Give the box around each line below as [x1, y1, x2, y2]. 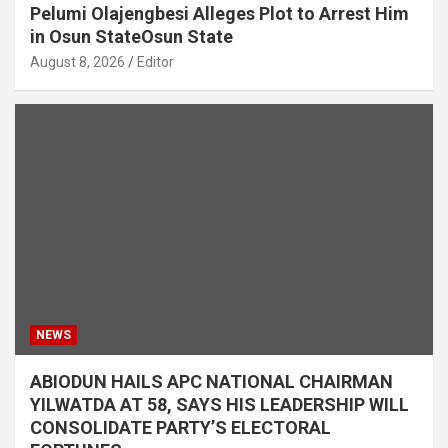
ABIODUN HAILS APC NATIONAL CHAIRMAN [30, 371, 393, 393]
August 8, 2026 [30, 54, 125, 71]
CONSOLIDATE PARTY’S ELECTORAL [30, 417, 331, 439]
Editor [137, 54, 174, 71]
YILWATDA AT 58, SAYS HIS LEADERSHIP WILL [30, 394, 409, 416]
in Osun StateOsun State [30, 26, 233, 48]
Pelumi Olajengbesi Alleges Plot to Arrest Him [30, 3, 409, 25]
